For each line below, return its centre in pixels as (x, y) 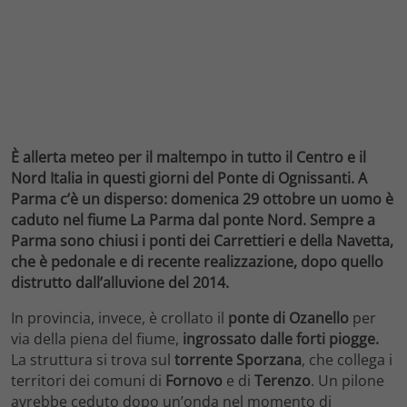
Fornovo (194, 380)
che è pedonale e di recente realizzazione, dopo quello (197, 261)
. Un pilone (347, 380)
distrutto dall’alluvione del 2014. (120, 282)
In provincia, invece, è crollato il (119, 318)
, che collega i (347, 359)
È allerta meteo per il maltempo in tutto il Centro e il (189, 157)
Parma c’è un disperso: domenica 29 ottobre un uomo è (202, 199)
